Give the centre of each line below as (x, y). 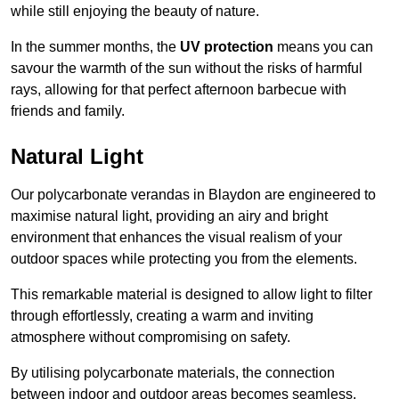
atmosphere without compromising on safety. (151, 338)
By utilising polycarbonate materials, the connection (173, 373)
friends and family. (68, 111)
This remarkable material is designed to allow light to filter (191, 295)
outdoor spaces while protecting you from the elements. (184, 259)
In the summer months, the (95, 47)
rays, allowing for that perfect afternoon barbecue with (179, 90)
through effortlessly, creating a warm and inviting (162, 316)
